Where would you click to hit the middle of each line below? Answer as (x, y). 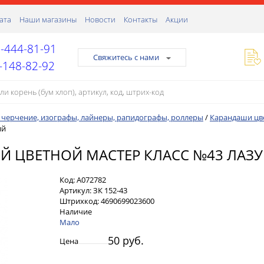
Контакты (141, 19)
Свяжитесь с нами (126, 57)
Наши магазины (48, 19)
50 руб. (126, 240)
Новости (100, 19)
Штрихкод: (80, 201)
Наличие (76, 211)
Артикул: (76, 190)
